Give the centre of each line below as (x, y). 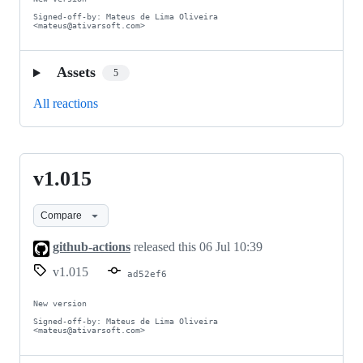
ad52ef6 (147, 273)
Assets (76, 73)
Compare (61, 215)
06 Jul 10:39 (231, 247)
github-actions (92, 247)
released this (165, 247)
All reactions (66, 104)
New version (60, 303)
